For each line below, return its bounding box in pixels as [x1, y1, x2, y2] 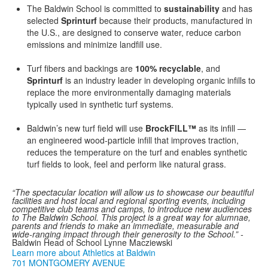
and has [220, 2, 252, 15]
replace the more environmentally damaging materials [27, 86, 231, 99]
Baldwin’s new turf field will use [27, 122, 143, 135]
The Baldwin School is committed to [27, 2, 164, 15]
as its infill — [196, 122, 246, 135]
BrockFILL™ [143, 122, 196, 135]
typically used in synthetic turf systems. [27, 98, 173, 111]
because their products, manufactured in [97, 14, 252, 27]
